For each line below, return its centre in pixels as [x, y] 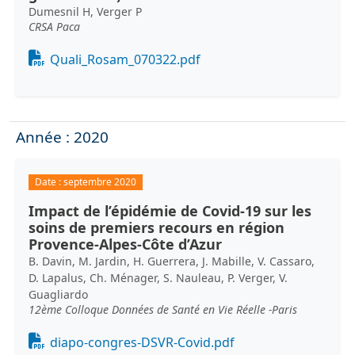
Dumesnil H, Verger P [85, 12]
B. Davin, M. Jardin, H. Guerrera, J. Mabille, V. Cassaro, [172, 261]
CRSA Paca [54, 27]
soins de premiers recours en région [157, 228]
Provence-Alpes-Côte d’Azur [125, 244]
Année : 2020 [62, 137]
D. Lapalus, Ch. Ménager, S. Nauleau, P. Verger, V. [158, 278]
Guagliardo [58, 295]
